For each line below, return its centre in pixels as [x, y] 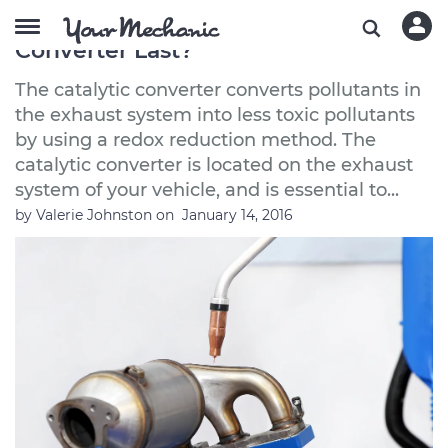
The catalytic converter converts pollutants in [218, 90]
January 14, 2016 [237, 215]
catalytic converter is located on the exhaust [214, 165]
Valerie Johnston [96, 215]
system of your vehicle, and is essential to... [207, 190]
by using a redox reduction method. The [195, 140]
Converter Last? [104, 50]
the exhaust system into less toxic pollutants [215, 115]
